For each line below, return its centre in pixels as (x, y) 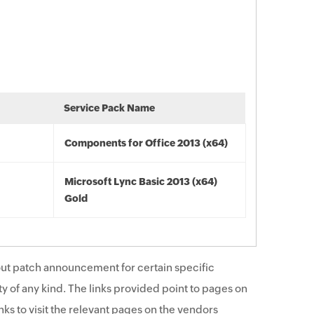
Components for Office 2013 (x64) (146, 143)
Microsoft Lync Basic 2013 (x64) (141, 182)
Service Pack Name (109, 108)
